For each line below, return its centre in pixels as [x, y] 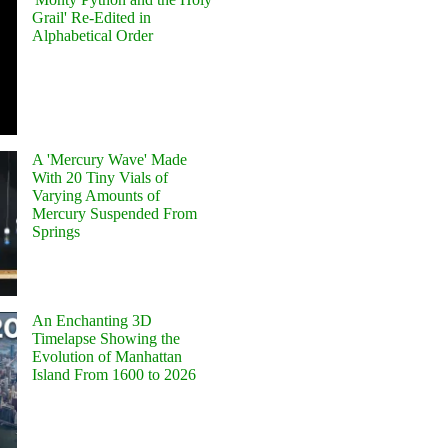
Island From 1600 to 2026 [114, 374]
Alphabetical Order [93, 35]
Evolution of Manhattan [107, 356]
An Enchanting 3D [92, 320]
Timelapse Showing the [106, 338]
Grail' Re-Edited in [92, 17]
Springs [56, 232]
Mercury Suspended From [115, 214]
